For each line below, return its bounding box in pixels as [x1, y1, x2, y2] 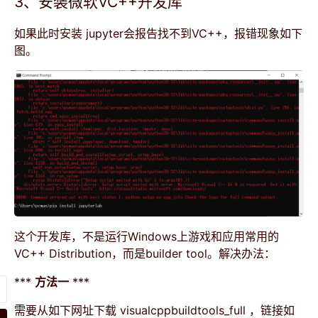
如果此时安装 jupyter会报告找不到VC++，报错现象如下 [14, 26, 302, 40]
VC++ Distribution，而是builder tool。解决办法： [14, 246, 275, 261]
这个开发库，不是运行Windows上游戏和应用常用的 [14, 229, 279, 243]
